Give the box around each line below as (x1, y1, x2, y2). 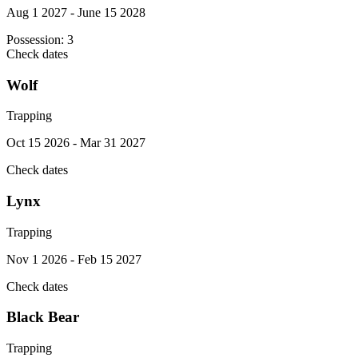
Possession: (6, 32, 67, 46)
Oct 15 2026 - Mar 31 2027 (6, 136, 145, 150)
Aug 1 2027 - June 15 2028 (6, 5, 145, 19)
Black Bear (6, 308, 79, 326)
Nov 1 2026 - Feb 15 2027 (6, 252, 141, 266)
